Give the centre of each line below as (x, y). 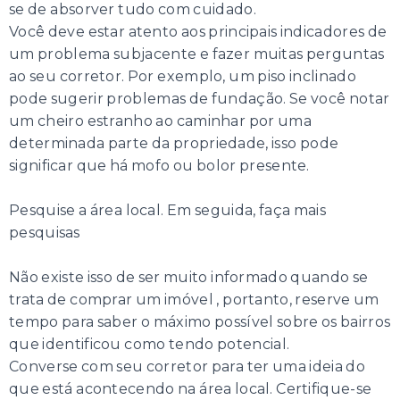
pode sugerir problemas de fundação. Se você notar (200, 99)
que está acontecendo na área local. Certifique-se (191, 389)
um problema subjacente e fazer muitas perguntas (197, 54)
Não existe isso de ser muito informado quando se (189, 278)
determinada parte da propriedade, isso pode (174, 144)
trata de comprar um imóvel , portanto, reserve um (194, 300)
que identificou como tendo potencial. (151, 345)
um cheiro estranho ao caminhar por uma (160, 121)
